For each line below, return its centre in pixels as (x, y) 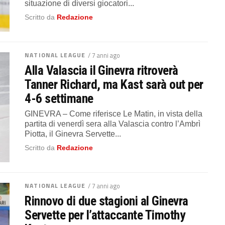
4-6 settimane (59, 99)
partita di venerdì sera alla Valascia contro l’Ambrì (113, 124)
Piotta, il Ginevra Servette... (73, 134)
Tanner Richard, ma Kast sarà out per (114, 85)
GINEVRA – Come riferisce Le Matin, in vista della (114, 114)
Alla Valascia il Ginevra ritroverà (101, 71)
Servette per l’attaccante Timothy (105, 215)
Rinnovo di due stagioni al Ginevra (106, 201)
